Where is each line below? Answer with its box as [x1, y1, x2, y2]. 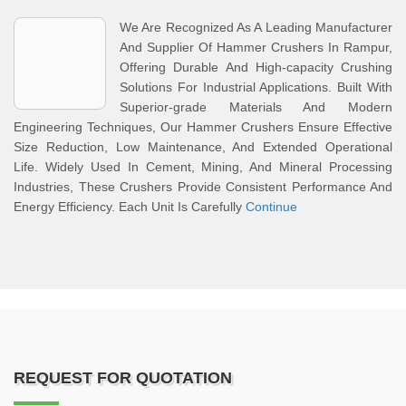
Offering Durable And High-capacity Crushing [120, 60, 392, 74]
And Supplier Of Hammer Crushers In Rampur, [120, 40, 392, 54]
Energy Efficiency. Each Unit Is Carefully [14, 199, 246, 214]
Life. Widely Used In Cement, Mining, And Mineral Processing [14, 159, 392, 174]
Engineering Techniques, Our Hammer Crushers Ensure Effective [14, 120, 392, 134]
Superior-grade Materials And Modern [120, 100, 392, 114]
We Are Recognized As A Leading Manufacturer [120, 20, 392, 34]
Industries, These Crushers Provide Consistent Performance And [14, 179, 392, 194]
